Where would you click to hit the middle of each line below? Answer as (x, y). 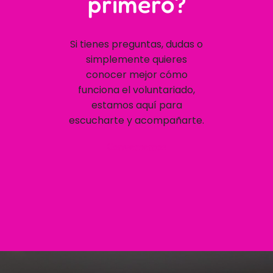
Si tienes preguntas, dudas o (136, 44)
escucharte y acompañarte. (136, 120)
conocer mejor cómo (136, 74)
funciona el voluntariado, (136, 90)
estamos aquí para (136, 105)
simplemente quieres (136, 59)
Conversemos (136, 146)
